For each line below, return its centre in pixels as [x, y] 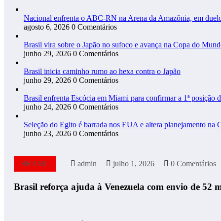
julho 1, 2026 [134, 163]
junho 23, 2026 [47, 133]
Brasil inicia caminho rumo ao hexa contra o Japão [102, 71]
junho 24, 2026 [47, 107]
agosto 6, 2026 [47, 27]
